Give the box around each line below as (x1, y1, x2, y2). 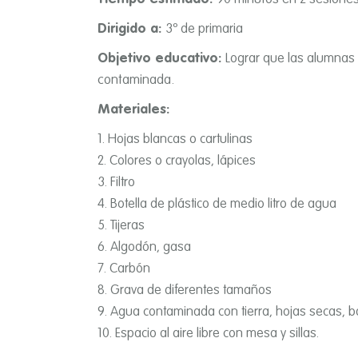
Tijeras (110, 219, 145, 233)
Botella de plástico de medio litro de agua (110, 197, 336, 211)
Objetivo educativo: (97, 52, 225, 66)
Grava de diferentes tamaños (110, 284, 272, 297)
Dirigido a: (97, 22, 165, 36)
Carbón (109, 262, 150, 276)
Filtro (110, 176, 135, 189)
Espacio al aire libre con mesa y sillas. (115, 327, 319, 340)
